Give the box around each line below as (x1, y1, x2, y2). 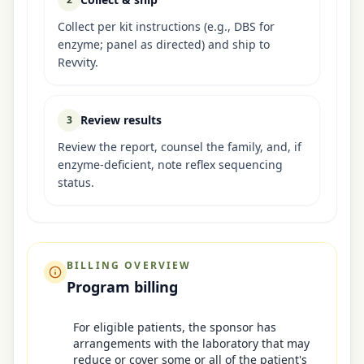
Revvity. (58, 54, 98, 70)
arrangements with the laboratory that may (73, 336, 310, 351)
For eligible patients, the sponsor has (73, 319, 276, 335)
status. (58, 175, 94, 190)
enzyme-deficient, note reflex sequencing (58, 157, 283, 172)
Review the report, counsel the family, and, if (58, 139, 301, 154)
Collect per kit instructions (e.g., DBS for (58, 19, 275, 34)
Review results (80, 112, 162, 128)
